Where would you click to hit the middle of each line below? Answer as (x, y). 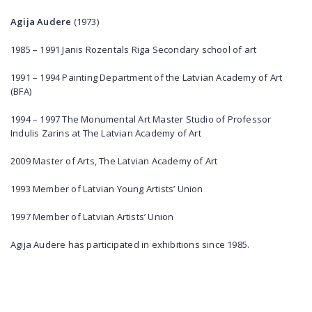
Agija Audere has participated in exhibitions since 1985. (130, 244)
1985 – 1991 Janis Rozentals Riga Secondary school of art (134, 49)
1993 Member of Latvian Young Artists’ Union (107, 189)
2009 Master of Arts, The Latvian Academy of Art (114, 161)
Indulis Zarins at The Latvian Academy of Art (106, 133)
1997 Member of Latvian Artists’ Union (92, 217)
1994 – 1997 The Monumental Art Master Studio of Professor (141, 119)
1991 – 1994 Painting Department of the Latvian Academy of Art (147, 77)
